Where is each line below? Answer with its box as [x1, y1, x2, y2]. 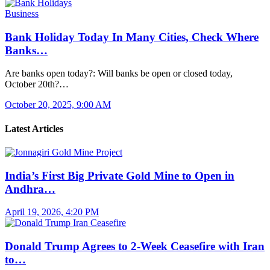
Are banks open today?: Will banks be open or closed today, [5, 68, 233, 79]
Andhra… [5, 182, 55, 195]
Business [5, 8, 39, 19]
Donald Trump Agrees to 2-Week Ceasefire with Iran [5, 240, 265, 253]
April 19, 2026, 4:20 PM [5, 207, 99, 218]
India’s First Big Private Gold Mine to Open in [5, 169, 234, 182]
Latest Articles [5, 123, 63, 134]
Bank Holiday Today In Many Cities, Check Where [5, 30, 259, 43]
